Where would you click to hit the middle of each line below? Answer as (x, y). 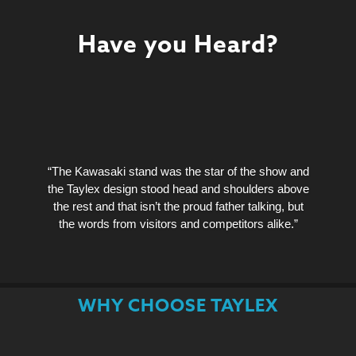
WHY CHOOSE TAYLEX (178, 307)
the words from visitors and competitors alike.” (178, 223)
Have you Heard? (178, 46)
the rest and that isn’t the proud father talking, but (178, 206)
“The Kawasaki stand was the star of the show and (178, 171)
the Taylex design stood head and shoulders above (178, 188)
